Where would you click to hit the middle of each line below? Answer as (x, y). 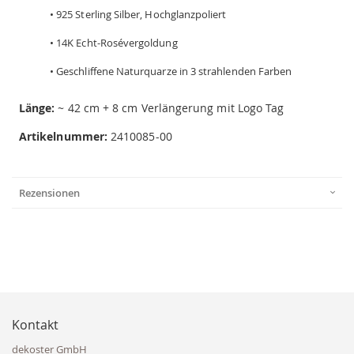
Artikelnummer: (63, 136)
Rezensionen (49, 192)
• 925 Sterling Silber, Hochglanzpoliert (138, 14)
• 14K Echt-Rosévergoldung (114, 42)
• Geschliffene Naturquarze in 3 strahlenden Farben (171, 71)
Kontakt (35, 324)
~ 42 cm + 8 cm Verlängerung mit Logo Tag (169, 107)
